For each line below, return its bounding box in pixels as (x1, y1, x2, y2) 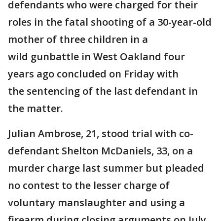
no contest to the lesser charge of (8, 179, 170, 192)
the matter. (8, 102, 63, 115)
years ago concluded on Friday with (8, 67, 179, 80)
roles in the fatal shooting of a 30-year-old (8, 15, 212, 29)
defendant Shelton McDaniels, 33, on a (8, 144, 193, 157)
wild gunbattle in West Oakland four (8, 50, 185, 63)
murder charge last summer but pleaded (8, 161, 204, 175)
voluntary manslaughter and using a (8, 196, 185, 209)
